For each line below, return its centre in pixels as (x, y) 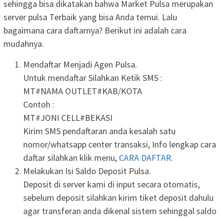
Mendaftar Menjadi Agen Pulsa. (80, 64)
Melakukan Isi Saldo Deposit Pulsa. (87, 171)
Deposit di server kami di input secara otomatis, (111, 184)
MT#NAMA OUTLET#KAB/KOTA (83, 91)
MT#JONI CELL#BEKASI (68, 117)
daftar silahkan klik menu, (71, 157)
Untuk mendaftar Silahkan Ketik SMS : (93, 77)
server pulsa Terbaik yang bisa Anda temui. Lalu (90, 17)
